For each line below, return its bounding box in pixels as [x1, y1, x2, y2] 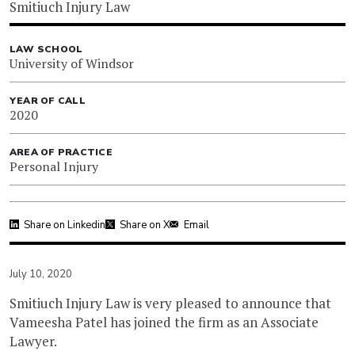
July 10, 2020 [10, 267, 72, 282]
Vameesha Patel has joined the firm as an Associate [10, 313, 319, 332]
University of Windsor [10, 55, 134, 73]
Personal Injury [10, 158, 98, 176]
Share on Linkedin [24, 218, 105, 233]
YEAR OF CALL [10, 94, 86, 108]
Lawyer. [10, 332, 57, 351]
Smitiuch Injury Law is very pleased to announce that [10, 294, 331, 313]
